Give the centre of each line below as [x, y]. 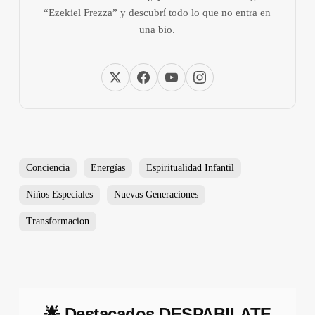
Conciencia [47, 168]
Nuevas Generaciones [156, 195]
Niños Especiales [59, 195]
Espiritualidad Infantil [190, 168]
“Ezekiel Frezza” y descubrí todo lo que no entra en [157, 12]
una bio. [157, 29]
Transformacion [57, 221]
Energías [108, 168]
